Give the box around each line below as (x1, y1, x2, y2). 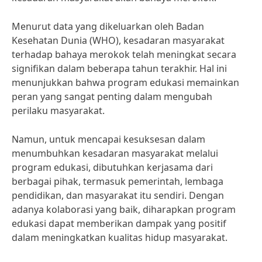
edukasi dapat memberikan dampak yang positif (12, 217, 226, 230)
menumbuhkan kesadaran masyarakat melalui (12, 147, 218, 160)
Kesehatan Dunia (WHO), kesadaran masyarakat (12, 34, 225, 47)
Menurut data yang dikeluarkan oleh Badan (12, 20, 204, 33)
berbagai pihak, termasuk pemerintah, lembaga (12, 175, 223, 188)
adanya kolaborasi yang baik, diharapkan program (12, 203, 236, 216)
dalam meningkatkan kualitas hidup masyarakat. (12, 231, 227, 244)
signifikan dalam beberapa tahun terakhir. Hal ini (12, 62, 227, 75)
